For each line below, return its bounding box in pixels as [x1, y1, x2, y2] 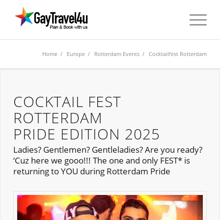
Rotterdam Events [94, 50, 140, 57]
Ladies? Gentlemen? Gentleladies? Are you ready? [13, 144, 202, 156]
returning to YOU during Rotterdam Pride [13, 165, 170, 177]
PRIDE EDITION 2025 [13, 124, 160, 144]
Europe [67, 50, 85, 57]
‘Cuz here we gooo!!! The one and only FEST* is [13, 155, 190, 166]
